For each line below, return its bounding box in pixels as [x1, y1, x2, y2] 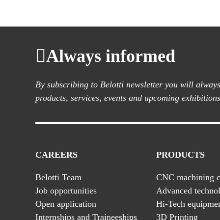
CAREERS [35, 150, 78, 160]
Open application [35, 199, 96, 209]
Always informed [46, 46, 175, 66]
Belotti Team [35, 172, 82, 182]
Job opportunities [35, 186, 97, 195]
